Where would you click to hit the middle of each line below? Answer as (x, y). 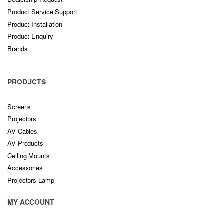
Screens (19, 106)
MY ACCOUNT (31, 202)
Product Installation (35, 24)
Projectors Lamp (31, 180)
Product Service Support (42, 12)
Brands (17, 49)
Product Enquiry (30, 36)
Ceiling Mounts (28, 155)
